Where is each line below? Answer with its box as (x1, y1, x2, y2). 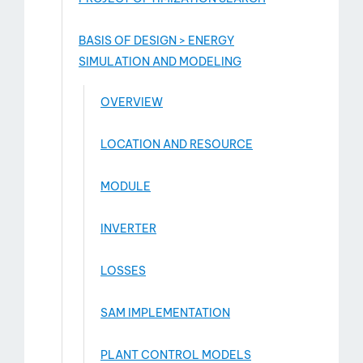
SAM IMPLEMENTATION (100, 305, 230, 320)
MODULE (100, 179, 151, 194)
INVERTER (100, 221, 156, 236)
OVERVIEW (100, 95, 163, 109)
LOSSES (100, 263, 146, 278)
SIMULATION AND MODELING (79, 54, 241, 69)
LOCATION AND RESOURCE (100, 137, 253, 152)
